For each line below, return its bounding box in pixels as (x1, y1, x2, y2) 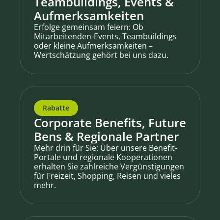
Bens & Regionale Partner (34, 128, 179, 144)
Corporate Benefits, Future (34, 114, 186, 131)
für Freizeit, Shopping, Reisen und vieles (34, 170, 181, 181)
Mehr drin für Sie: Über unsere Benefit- (34, 142, 177, 153)
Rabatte (43, 103, 69, 112)
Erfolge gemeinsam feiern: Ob (34, 22, 143, 32)
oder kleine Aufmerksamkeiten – (34, 40, 153, 51)
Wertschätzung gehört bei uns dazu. (34, 50, 168, 60)
